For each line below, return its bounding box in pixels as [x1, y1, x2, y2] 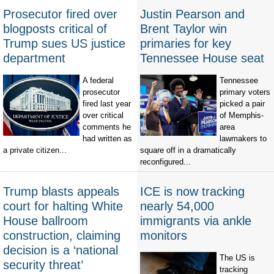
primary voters [220, 87, 270, 97]
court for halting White [3, 199, 123, 213]
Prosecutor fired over [3, 7, 117, 21]
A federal [83, 76, 114, 86]
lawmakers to [220, 134, 267, 144]
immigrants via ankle [140, 214, 251, 228]
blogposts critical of [3, 22, 107, 36]
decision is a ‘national [3, 243, 118, 257]
